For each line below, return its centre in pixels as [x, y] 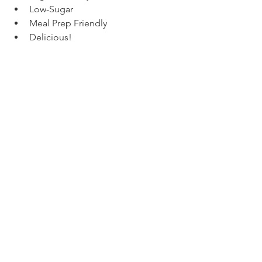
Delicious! [51, 37]
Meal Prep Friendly [68, 23]
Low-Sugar [51, 9]
